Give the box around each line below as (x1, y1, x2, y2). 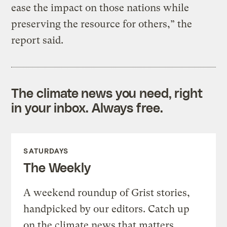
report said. (11, 34, 64, 47)
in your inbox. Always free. (11, 100, 163, 116)
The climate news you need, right (11, 85, 203, 101)
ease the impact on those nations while (11, 2, 190, 14)
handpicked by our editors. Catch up (23, 203, 190, 215)
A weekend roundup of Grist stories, (23, 187, 191, 199)
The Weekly (23, 160, 91, 175)
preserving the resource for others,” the (11, 18, 193, 30)
